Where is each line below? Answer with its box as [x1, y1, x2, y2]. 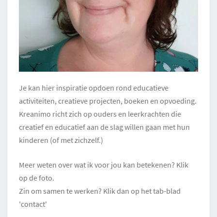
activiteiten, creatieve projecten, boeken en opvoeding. [19, 96, 197, 106]
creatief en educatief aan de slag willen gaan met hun [19, 122, 190, 132]
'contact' [19, 199, 47, 209]
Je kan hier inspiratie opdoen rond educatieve [19, 83, 169, 93]
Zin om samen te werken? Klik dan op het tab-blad [19, 186, 181, 196]
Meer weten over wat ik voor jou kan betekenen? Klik [19, 160, 188, 170]
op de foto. [19, 173, 54, 183]
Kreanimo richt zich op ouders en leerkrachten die [19, 109, 181, 119]
